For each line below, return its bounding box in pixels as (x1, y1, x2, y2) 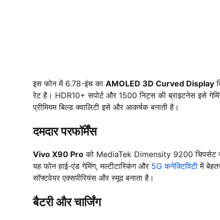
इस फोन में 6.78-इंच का (33, 78, 106, 88)
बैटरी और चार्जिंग (33, 194, 101, 209)
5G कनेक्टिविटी (149, 161, 197, 171)
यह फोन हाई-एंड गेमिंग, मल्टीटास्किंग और (33, 161, 149, 171)
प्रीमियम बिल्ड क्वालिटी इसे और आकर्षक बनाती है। (33, 102, 179, 112)
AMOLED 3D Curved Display (106, 78, 214, 88)
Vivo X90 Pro (33, 149, 83, 159)
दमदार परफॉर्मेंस (33, 124, 97, 138)
